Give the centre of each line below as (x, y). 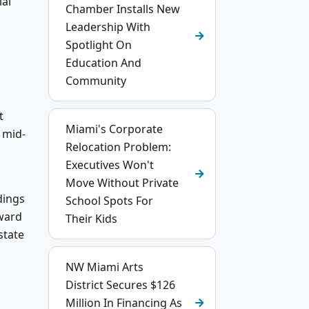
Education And (103, 63)
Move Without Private (122, 183)
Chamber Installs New (123, 9)
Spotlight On (99, 45)
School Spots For (109, 201)
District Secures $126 (120, 285)
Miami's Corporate (114, 129)
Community (96, 81)
